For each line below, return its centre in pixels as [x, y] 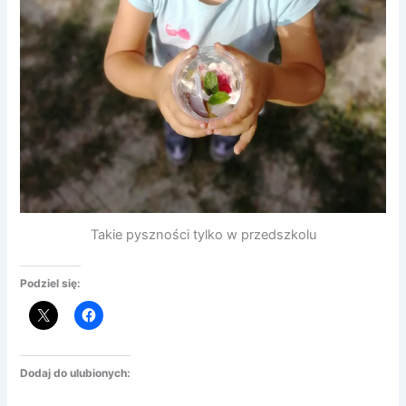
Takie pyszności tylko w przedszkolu [203, 234]
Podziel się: [51, 283]
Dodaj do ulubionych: [76, 373]
